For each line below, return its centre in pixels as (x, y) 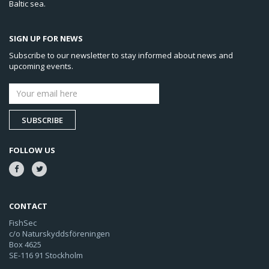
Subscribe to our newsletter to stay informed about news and (121, 55)
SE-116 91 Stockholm (46, 255)
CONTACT (28, 206)
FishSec (23, 222)
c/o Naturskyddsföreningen (59, 233)
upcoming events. (41, 66)
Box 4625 (25, 244)
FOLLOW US (32, 150)
